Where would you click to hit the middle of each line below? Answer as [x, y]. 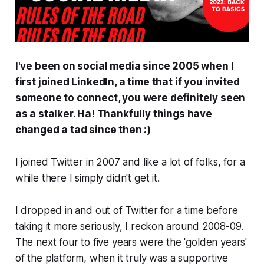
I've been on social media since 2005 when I [124, 66]
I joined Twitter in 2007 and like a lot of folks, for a [130, 162]
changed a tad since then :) [83, 130]
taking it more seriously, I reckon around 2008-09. [129, 227]
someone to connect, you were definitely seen [130, 98]
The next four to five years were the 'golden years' [131, 242]
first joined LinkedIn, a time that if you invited [127, 82]
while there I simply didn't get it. [87, 178]
